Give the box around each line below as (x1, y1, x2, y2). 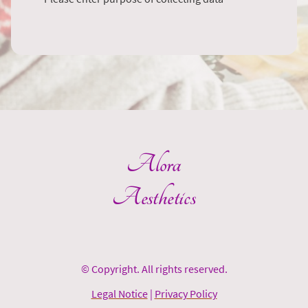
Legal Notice (91, 287, 148, 301)
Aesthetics (111, 182, 197, 213)
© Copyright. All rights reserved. (80, 262, 228, 276)
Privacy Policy (154, 287, 217, 301)
